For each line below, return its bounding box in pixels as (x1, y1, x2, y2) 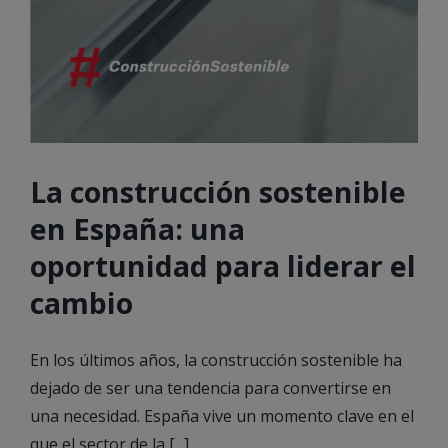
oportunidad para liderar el (30, 246, 416, 286)
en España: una (30, 209, 245, 249)
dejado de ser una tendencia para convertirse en (30, 377, 391, 400)
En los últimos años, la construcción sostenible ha (30, 349, 402, 372)
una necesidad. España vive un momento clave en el (30, 405, 414, 428)
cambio (30, 283, 133, 323)
